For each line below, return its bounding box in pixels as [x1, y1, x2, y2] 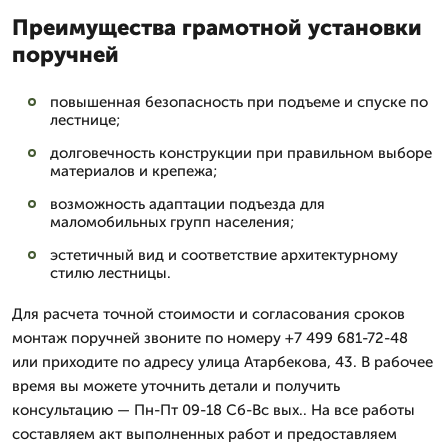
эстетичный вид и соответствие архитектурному [50, 246, 398, 264]
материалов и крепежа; [50, 162, 217, 180]
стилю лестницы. [50, 264, 171, 282]
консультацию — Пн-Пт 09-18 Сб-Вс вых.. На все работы [12, 401, 415, 419]
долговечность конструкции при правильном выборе [50, 144, 432, 162]
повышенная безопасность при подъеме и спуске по [50, 93, 428, 111]
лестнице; [50, 111, 120, 129]
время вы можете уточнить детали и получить [12, 377, 340, 395]
